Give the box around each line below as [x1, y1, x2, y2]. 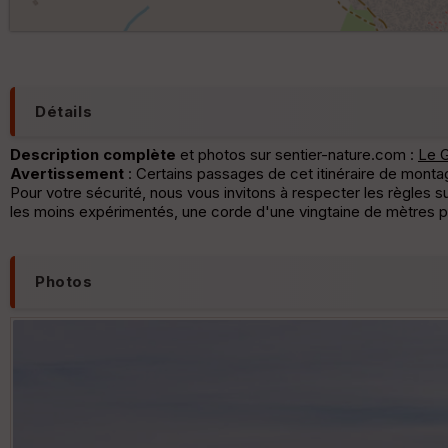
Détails [35, 101, 93, 121]
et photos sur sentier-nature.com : [176, 144, 418, 164]
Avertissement [10, 163, 124, 183]
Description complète [10, 144, 176, 164]
